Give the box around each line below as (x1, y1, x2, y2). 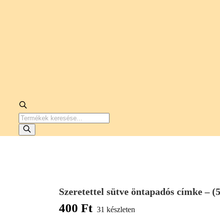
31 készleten (97, 205, 135, 214)
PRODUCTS (18, 112, 60, 121)
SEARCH (18, 124, 50, 133)
